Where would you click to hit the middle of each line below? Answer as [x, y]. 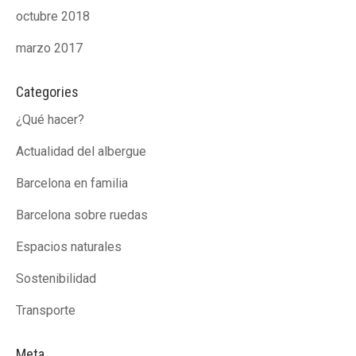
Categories [47, 92]
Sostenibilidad [56, 279]
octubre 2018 [53, 16]
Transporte [46, 310]
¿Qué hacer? [50, 120]
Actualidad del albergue [81, 151]
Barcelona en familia [72, 183]
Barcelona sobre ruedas [82, 215]
